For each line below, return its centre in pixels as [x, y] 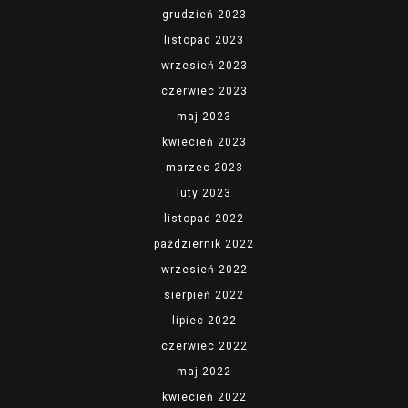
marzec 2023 [204, 168]
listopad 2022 [204, 219]
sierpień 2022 [204, 296]
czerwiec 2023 [204, 92]
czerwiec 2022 [204, 347]
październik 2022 [204, 245]
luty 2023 [204, 194]
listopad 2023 [204, 41]
